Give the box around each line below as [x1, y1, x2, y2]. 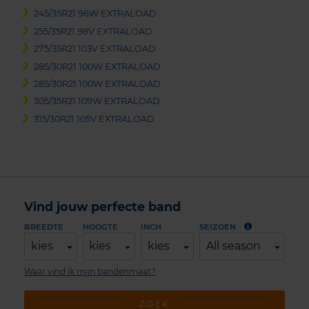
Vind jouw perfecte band [24, 199, 181, 215]
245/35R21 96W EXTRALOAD [34, 8, 157, 19]
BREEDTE [24, 222, 63, 232]
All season [206, 239, 261, 253]
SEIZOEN [199, 222, 237, 232]
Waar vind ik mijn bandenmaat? [24, 266, 156, 277]
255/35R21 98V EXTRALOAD [34, 26, 153, 37]
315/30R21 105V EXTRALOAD [34, 113, 155, 124]
